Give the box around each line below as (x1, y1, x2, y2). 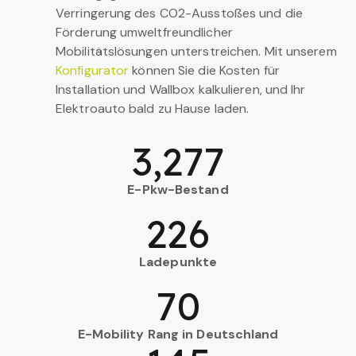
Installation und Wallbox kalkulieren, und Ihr (56, 80, 306, 98)
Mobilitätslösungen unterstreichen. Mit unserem (56, 42, 337, 60)
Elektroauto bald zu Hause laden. (56, 99, 250, 117)
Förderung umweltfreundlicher (56, 23, 233, 41)
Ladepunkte (139, 253, 217, 270)
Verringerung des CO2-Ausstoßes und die (56, 4, 303, 21)
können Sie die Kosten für (129, 61, 280, 79)
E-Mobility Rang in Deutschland (77, 325, 279, 342)
